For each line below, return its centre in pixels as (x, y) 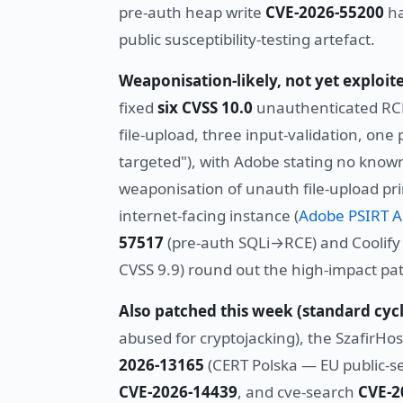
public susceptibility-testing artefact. (247, 40)
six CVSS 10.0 (205, 108)
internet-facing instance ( (209, 216)
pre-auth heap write (192, 13)
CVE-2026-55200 (325, 13)
